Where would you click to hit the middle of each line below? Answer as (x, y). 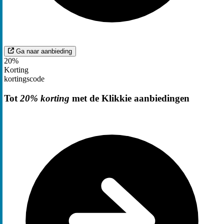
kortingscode (24, 78)
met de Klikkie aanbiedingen (129, 98)
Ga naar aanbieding (44, 51)
